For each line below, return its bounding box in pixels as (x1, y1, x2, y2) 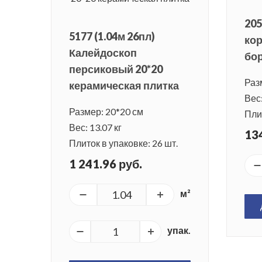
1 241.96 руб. (69, 157, 142, 171)
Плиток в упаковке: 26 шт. (69, 137, 178, 149)
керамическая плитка (69, 79, 179, 92)
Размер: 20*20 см (69, 106, 143, 118)
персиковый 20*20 (69, 63, 163, 76)
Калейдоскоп (69, 46, 137, 60)
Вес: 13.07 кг (69, 122, 122, 133)
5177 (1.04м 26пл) (69, 30, 155, 43)
